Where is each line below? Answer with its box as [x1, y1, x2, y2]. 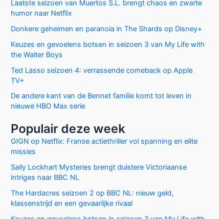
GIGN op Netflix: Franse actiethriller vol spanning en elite [11, 136, 198, 146]
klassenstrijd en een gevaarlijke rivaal [11, 198, 133, 208]
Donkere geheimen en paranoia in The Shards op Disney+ [11, 24, 203, 33]
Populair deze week [11, 121, 126, 136]
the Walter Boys [11, 50, 63, 59]
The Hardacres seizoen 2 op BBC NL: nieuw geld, [11, 188, 174, 197]
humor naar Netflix [11, 8, 72, 18]
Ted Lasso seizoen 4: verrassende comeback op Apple [11, 66, 193, 75]
